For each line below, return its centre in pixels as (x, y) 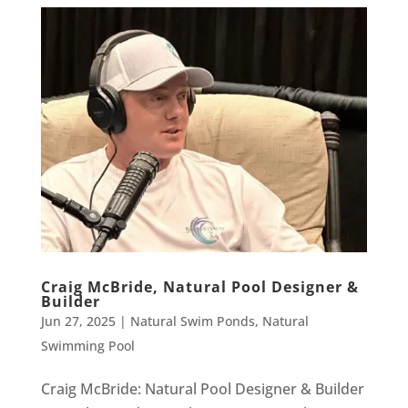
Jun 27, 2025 (78, 321)
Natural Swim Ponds (192, 321)
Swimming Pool (87, 345)
